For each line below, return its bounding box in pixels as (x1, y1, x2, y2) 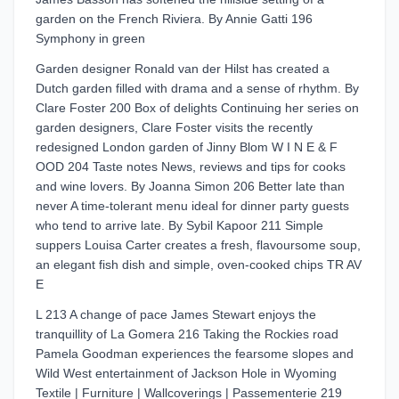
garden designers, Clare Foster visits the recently (36, 120, 313, 134)
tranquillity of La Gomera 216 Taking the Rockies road (36, 327, 338, 341)
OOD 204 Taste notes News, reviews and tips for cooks (36, 159, 346, 174)
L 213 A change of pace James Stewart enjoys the (36, 307, 316, 322)
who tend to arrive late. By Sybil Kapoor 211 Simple (36, 218, 323, 232)
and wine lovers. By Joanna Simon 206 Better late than (36, 179, 345, 193)
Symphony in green (36, 31, 145, 45)
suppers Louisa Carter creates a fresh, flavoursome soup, (36, 238, 361, 252)
